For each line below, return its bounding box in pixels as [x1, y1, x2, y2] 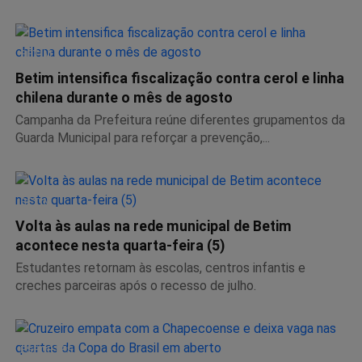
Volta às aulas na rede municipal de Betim [15, 217, 292, 234]
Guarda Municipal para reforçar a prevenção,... [15, 129, 270, 145]
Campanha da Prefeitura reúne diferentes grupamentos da [15, 112, 345, 128]
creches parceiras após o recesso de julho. [15, 277, 256, 293]
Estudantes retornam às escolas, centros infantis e [15, 259, 305, 276]
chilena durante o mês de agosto [15, 89, 233, 106]
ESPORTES [20, 343, 74, 356]
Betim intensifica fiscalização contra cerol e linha [15, 69, 344, 86]
